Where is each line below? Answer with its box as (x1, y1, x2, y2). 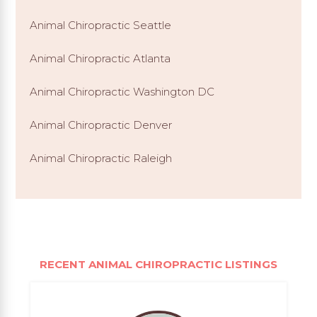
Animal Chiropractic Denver (30, 117, 173, 132)
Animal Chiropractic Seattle (30, 18, 172, 32)
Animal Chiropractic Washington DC (30, 84, 215, 98)
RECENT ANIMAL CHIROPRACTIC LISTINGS (39, 258, 277, 272)
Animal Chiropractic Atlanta (30, 51, 171, 65)
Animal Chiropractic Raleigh (30, 151, 173, 165)
